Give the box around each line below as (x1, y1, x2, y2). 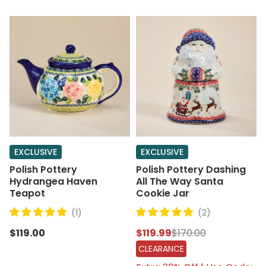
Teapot (9, 186, 45, 200)
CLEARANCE (138, 243, 184, 255)
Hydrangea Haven (9, 175, 97, 188)
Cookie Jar (136, 186, 189, 200)
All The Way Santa (136, 175, 223, 188)
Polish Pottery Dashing (136, 163, 246, 176)
